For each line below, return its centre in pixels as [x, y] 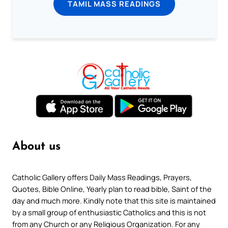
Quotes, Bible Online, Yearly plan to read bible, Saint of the [112, 189]
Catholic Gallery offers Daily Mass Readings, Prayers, [102, 177]
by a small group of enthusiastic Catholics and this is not [109, 212]
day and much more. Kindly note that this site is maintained [114, 200]
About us [36, 147]
